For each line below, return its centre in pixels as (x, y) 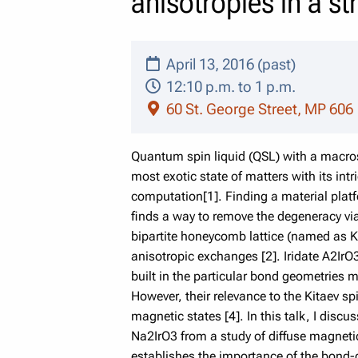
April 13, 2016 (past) (229, 64)
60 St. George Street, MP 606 (258, 109)
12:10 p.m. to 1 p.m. (229, 86)
